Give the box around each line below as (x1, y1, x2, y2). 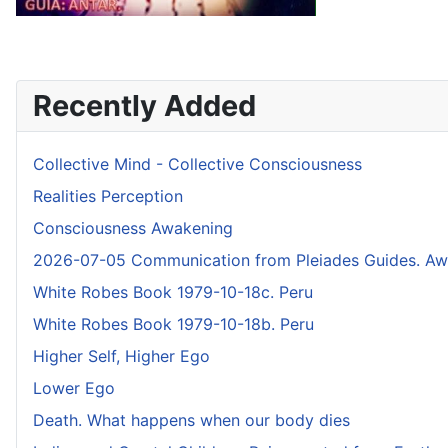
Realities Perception (33, 186, 183, 207)
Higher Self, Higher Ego (33, 346, 210, 367)
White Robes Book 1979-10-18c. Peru (33, 282, 313, 303)
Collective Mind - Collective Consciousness (33, 154, 362, 175)
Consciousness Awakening (33, 218, 233, 239)
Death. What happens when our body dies (33, 410, 350, 431)
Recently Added (33, 88, 256, 124)
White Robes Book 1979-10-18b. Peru (33, 314, 314, 335)
